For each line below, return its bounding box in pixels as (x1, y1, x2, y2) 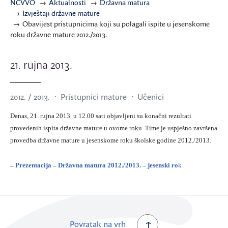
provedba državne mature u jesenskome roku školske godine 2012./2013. (10, 136, 211, 144)
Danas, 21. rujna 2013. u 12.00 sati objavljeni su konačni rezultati (10, 112, 191, 120)
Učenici (137, 91, 164, 102)
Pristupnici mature (61, 91, 127, 102)
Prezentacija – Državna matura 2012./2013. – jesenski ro (15, 161, 178, 169)
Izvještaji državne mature (22, 8, 100, 18)
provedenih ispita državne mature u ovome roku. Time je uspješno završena (10, 124, 217, 132)
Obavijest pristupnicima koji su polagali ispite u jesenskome (22, 19, 210, 28)
